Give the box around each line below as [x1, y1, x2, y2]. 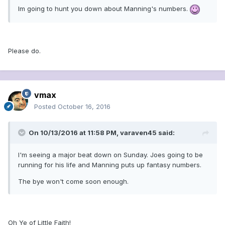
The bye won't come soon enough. [18, 177, 129, 186]
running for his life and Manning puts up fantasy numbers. [18, 161, 201, 169]
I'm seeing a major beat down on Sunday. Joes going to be [18, 151, 203, 159]
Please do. [8, 46, 41, 55]
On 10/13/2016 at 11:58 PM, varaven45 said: [29, 129, 175, 137]
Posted [34, 102, 58, 111]
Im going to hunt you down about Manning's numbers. [18, 5, 190, 13]
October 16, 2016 [58, 102, 110, 111]
